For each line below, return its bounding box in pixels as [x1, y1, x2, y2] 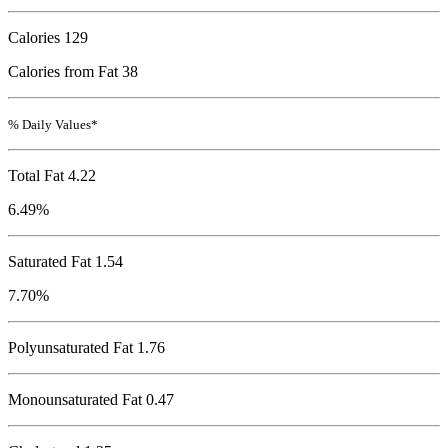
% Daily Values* [8, 116, 98, 132]
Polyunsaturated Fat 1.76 [8, 338, 165, 356]
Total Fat [8, 166, 64, 184]
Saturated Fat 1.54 [8, 252, 123, 270]
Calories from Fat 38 [8, 62, 138, 80]
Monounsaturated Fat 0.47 [8, 390, 174, 408]
